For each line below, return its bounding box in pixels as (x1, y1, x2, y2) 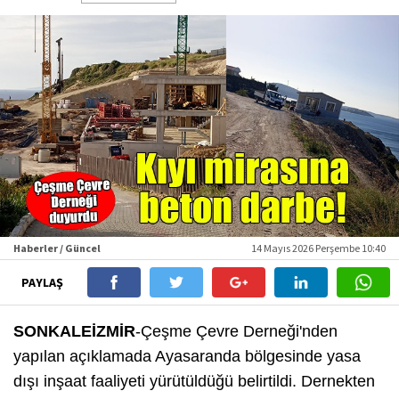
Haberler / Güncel (13, 240, 101, 255)
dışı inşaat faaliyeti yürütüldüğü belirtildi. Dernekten (13, 371, 375, 390)
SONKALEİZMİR (13, 322, 135, 340)
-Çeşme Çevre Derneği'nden (135, 322, 338, 340)
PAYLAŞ (20, 273, 66, 290)
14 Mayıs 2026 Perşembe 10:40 (251, 240, 386, 255)
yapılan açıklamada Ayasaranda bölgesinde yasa (13, 346, 361, 365)
